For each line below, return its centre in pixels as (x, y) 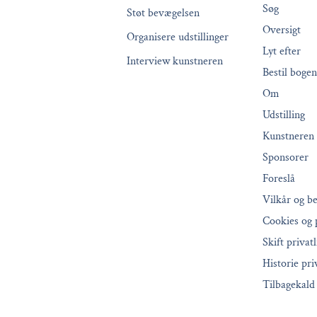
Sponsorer (285, 158)
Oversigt (281, 30)
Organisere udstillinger (177, 38)
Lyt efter (281, 52)
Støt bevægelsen (163, 13)
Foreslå (278, 179)
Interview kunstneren (174, 62)
